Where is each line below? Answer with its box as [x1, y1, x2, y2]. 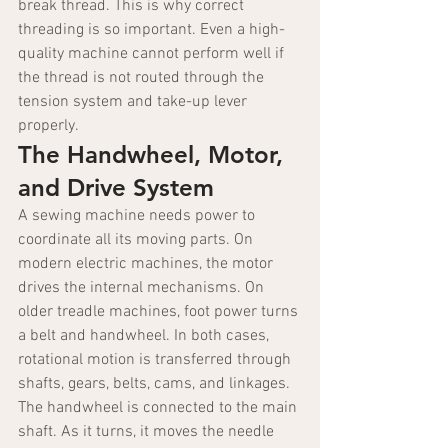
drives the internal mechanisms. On [18, 278, 268, 299]
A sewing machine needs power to [18, 206, 259, 227]
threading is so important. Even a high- [18, 20, 285, 41]
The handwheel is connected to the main [18, 398, 301, 419]
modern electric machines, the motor [18, 254, 277, 275]
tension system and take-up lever [18, 92, 251, 113]
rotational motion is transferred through [18, 350, 295, 371]
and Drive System [18, 173, 214, 203]
